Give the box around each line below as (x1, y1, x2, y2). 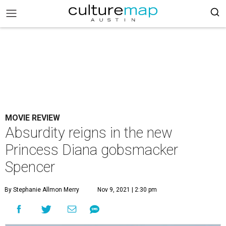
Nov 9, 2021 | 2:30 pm (97, 186, 157, 193)
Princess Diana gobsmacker (5, 141, 178, 158)
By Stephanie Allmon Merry (5, 186, 79, 193)
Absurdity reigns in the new (5, 124, 173, 141)
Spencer (5, 158, 55, 176)
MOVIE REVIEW (5, 113, 60, 123)
